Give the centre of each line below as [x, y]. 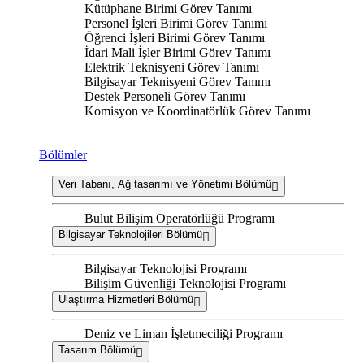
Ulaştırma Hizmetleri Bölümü [126, 300]
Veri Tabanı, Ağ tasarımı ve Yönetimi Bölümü [231, 184]
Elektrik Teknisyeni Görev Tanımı [172, 67]
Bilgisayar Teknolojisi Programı [166, 269]
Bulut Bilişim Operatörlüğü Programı [180, 219]
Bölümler [63, 155]
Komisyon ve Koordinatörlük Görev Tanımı [197, 111]
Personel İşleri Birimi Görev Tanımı [176, 24]
